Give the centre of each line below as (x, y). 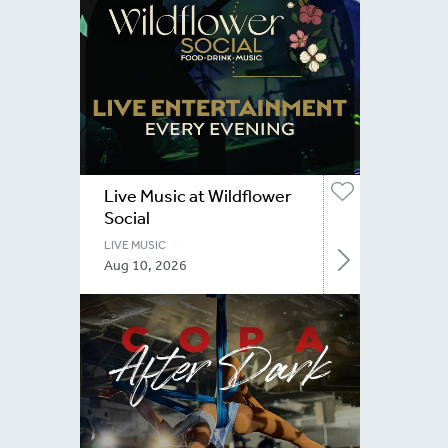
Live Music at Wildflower (198, 195)
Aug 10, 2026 (145, 265)
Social (127, 217)
